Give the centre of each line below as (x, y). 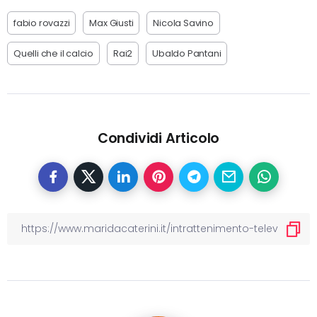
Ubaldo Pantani (187, 54)
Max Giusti (111, 23)
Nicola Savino (183, 23)
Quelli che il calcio (53, 54)
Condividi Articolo (158, 139)
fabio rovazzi (42, 23)
